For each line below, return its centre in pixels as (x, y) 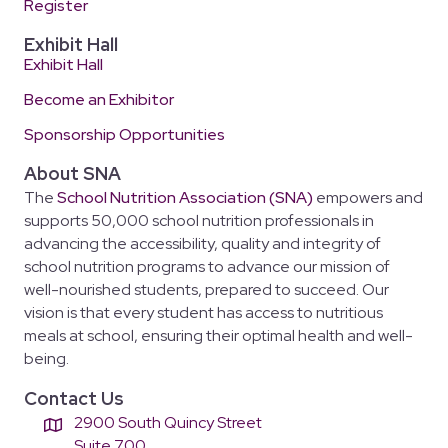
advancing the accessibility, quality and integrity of (202, 244)
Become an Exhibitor (99, 100)
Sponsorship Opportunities (124, 135)
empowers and (368, 198)
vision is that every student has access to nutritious (203, 313)
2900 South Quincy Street (168, 423)
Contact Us (74, 399)
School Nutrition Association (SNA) (185, 198)
